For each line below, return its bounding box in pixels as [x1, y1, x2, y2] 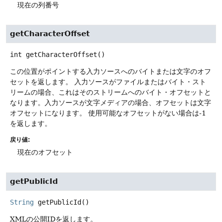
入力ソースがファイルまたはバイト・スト [74, 78, 206, 86]
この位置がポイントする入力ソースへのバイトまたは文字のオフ [10, 67, 211, 76]
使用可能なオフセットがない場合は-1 [88, 109, 206, 117]
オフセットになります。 [10, 109, 86, 117]
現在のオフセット [17, 148, 73, 157]
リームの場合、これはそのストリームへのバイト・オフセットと [10, 88, 211, 97]
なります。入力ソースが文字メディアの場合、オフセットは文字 [10, 99, 211, 107]
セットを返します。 [10, 78, 72, 86]
